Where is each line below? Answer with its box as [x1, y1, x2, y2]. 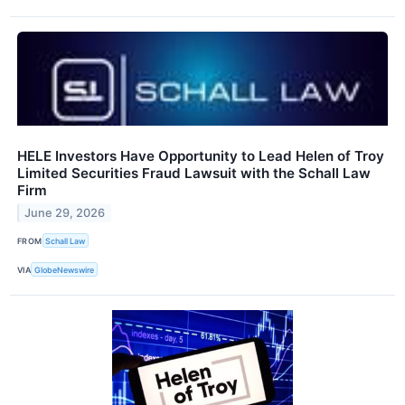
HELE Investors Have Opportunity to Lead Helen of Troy [17, 146, 384, 165]
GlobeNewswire [34, 264, 95, 275]
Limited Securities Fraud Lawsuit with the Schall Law [17, 164, 371, 182]
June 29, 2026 [24, 205, 106, 220]
